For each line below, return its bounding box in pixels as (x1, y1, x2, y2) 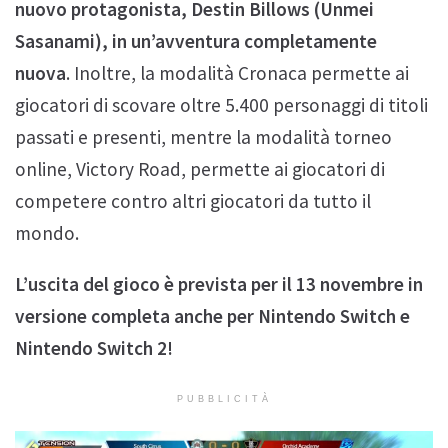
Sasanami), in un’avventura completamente (15, 28, 377, 53)
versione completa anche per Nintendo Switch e (15, 304, 410, 329)
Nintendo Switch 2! (15, 336, 173, 361)
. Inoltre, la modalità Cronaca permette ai (66, 60, 409, 85)
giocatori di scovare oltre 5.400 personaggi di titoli (15, 92, 428, 117)
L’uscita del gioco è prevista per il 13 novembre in (15, 272, 423, 297)
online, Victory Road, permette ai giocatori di (15, 156, 385, 181)
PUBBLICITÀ (176, 394, 272, 405)
